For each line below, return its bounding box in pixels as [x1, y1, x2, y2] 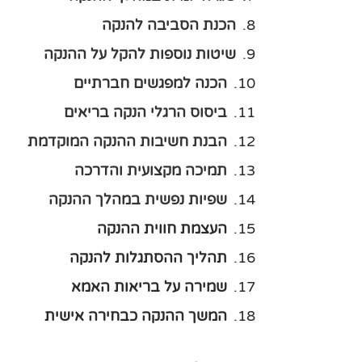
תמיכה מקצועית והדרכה [74, 162, 227, 179]
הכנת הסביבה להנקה [102, 16, 236, 34]
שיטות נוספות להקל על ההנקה [44, 45, 236, 63]
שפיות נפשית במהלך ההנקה [48, 191, 227, 208]
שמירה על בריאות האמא [71, 278, 227, 296]
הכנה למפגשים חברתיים [74, 74, 227, 92]
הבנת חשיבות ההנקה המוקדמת [27, 133, 227, 150]
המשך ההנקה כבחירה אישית [44, 307, 227, 325]
